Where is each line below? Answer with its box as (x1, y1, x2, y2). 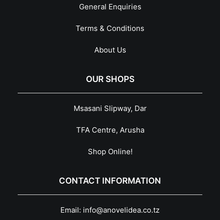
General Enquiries (79, 2, 141, 11)
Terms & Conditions (76, 24, 144, 33)
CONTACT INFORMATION (59, 176, 161, 186)
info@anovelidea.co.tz (83, 205, 160, 215)
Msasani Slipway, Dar (73, 104, 147, 113)
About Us (94, 45, 126, 55)
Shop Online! (87, 147, 133, 156)
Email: (60, 205, 83, 215)
